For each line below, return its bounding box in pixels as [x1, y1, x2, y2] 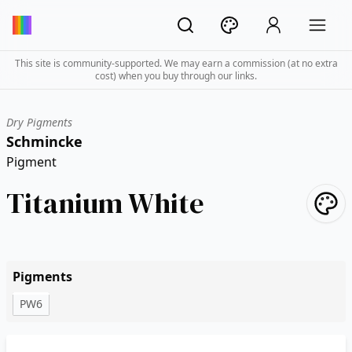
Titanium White [6, 184, 204, 222]
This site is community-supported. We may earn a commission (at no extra [14, 57, 338, 70]
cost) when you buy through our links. [95, 69, 257, 82]
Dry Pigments [6, 115, 72, 130]
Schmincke [6, 132, 82, 151]
